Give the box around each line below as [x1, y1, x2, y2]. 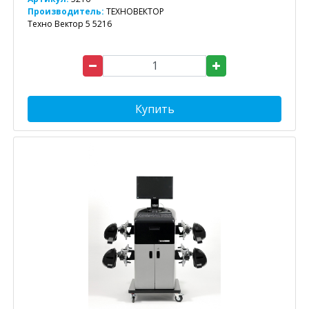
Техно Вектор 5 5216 [28, 17, 112, 30]
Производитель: [28, 5, 106, 17]
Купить [134, 101, 175, 117]
